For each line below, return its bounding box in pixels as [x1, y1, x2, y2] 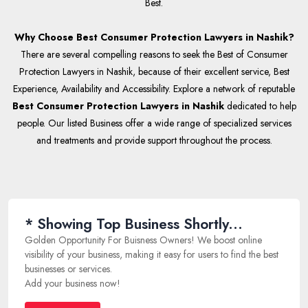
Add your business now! [25, 276, 120, 290]
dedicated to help [226, 98, 296, 113]
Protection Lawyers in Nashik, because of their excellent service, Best [19, 64, 289, 78]
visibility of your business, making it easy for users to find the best [25, 247, 278, 261]
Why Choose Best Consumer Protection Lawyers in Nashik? [14, 30, 294, 44]
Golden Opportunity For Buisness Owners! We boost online [25, 232, 262, 247]
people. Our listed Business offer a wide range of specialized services [16, 115, 291, 130]
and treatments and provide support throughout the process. [36, 133, 272, 147]
